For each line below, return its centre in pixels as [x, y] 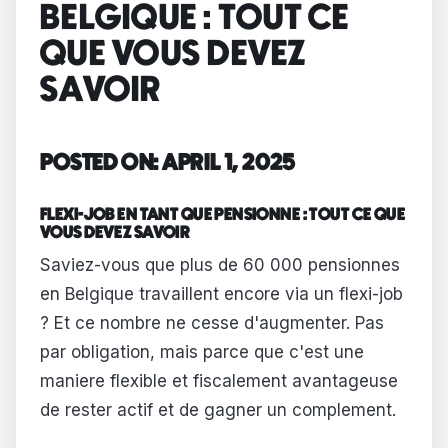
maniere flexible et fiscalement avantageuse [219, 380]
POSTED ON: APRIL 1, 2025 [168, 163]
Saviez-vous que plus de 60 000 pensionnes [220, 264]
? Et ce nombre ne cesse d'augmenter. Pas [212, 322]
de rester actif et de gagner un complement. [218, 409]
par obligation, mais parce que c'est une [202, 351]
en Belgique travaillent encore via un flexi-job [221, 293]
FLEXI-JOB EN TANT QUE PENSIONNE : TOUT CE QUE [223, 215]
